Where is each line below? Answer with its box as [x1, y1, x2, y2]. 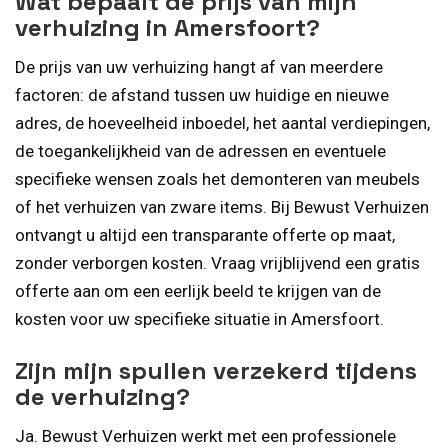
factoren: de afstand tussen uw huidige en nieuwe [15, 84, 389, 105]
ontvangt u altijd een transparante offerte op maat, [15, 224, 395, 245]
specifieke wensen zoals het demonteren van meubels [15, 168, 420, 189]
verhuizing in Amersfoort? [15, 11, 320, 43]
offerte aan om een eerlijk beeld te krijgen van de [15, 280, 381, 301]
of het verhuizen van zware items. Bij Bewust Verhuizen [15, 196, 429, 217]
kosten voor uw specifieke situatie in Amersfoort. [15, 308, 384, 329]
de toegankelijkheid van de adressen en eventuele [15, 140, 386, 161]
